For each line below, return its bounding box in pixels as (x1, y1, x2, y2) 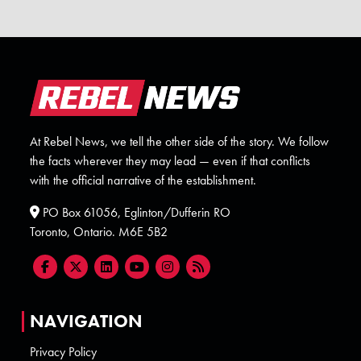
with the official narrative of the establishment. (30, 172, 257, 189)
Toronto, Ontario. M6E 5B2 (30, 223, 168, 241)
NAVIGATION (30, 310, 143, 334)
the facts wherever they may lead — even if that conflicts (30, 152, 311, 170)
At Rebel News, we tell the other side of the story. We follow (30, 133, 330, 151)
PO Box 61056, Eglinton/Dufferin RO (39, 204, 231, 222)
